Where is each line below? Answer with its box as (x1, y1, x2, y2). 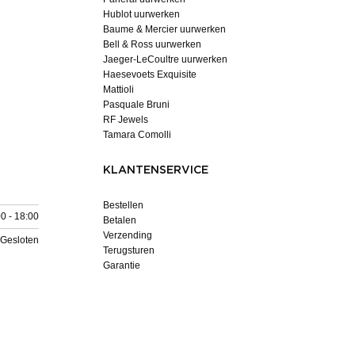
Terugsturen (103, 244, 155, 256)
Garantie (103, 259, 140, 271)
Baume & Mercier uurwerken (103, 23, 226, 35)
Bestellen (103, 199, 143, 211)
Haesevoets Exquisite (103, 68, 197, 80)
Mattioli (103, 83, 134, 95)
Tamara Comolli (103, 128, 171, 140)
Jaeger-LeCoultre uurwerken (103, 53, 227, 65)
